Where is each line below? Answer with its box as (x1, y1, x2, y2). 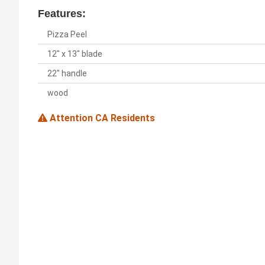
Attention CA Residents (47, 112, 155, 124)
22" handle (47, 69, 87, 79)
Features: (38, 8, 86, 20)
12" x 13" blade (47, 49, 102, 59)
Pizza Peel (47, 30, 87, 40)
